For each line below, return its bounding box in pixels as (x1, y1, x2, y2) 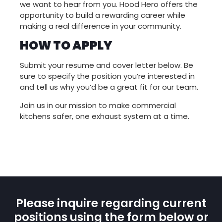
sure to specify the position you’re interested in (20, 71, 195, 82)
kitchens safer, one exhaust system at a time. (20, 111, 189, 122)
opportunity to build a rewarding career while (20, 10, 185, 21)
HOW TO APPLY (20, 37, 112, 54)
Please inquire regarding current (15, 195, 207, 212)
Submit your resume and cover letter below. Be (20, 60, 193, 71)
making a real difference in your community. (20, 21, 181, 32)
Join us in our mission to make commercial (20, 100, 176, 111)
